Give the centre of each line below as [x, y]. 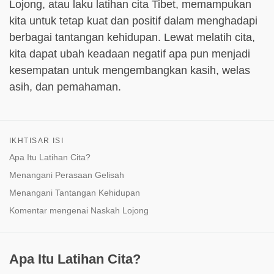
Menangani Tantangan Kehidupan [75, 193]
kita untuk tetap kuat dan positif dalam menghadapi [133, 21]
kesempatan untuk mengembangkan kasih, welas [130, 70]
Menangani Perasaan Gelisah [67, 175]
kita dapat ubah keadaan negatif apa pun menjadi [130, 54]
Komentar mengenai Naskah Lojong [79, 210]
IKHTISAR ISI [37, 141]
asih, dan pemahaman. [65, 87]
